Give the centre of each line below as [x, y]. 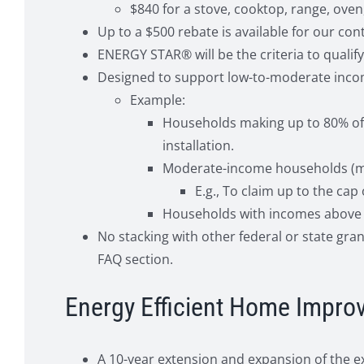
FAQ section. [135, 260]
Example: [157, 100]
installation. [198, 146]
